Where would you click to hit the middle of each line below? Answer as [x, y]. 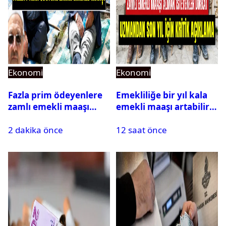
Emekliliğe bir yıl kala [162, 95]
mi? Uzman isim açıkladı [167, 119]
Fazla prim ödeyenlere [55, 95]
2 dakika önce [36, 130]
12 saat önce [142, 130]
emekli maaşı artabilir [163, 107]
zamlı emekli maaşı [49, 107]
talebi [20, 119]
